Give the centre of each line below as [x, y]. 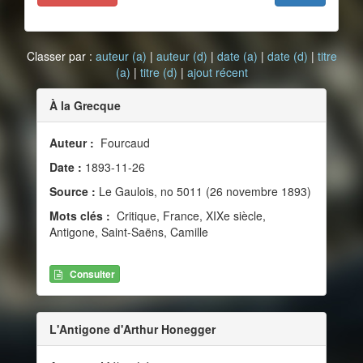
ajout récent [217, 72]
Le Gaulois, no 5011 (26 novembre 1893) [203, 191]
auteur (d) [181, 56]
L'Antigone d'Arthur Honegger [132, 329]
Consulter [92, 274]
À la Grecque [85, 105]
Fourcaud [124, 143]
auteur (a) [121, 56]
